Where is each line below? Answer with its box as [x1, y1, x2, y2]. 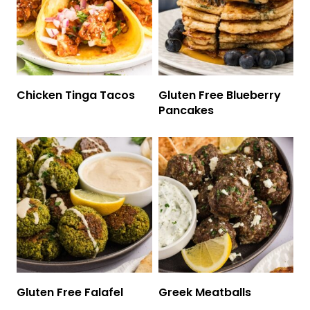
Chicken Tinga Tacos [17, 87, 135, 104]
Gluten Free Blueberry [158, 87, 281, 104]
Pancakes [158, 102, 214, 119]
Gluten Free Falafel [17, 284, 123, 300]
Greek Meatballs [158, 284, 251, 300]
